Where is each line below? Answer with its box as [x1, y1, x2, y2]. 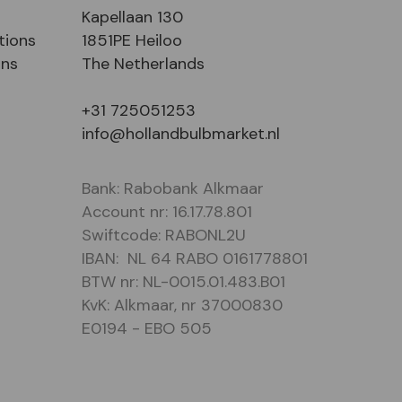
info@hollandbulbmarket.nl [82, 122, 280, 144]
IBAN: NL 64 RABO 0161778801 [82, 247, 308, 269]
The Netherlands [82, 52, 205, 74]
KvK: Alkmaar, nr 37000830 [82, 293, 283, 316]
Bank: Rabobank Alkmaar [82, 177, 264, 199]
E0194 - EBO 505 [82, 317, 212, 339]
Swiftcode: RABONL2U [82, 223, 246, 246]
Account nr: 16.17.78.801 [82, 200, 252, 223]
